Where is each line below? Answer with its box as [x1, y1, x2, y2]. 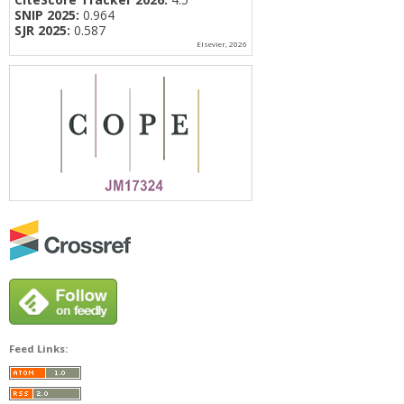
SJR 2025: [14, 22, 70, 39]
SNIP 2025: [14, 6, 79, 23]
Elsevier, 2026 [197, 39, 247, 49]
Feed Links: [9, 342, 68, 356]
